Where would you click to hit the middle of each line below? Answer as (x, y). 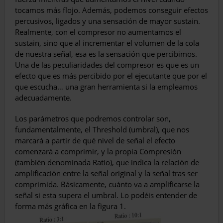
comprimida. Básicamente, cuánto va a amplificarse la (107, 184)
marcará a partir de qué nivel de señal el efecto (95, 141)
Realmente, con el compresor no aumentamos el (98, 32)
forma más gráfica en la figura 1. (70, 206)
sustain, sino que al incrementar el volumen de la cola (107, 43)
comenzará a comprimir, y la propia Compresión (98, 152)
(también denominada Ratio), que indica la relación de (107, 163)
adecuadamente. (43, 98)
